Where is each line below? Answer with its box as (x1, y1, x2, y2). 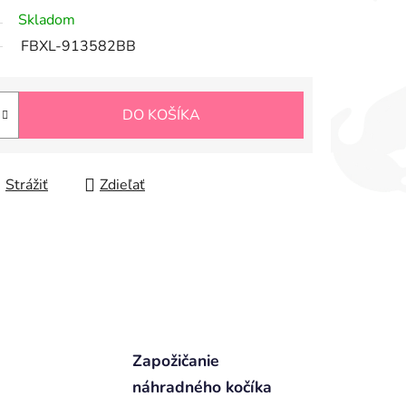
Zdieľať (100, 175, 145, 196)
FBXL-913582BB (21, 36, 136, 57)
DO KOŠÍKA (122, 105, 200, 126)
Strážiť (5, 175, 48, 196)
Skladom (18, 10, 75, 31)
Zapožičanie (131, 349, 219, 372)
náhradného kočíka (131, 375, 272, 398)
